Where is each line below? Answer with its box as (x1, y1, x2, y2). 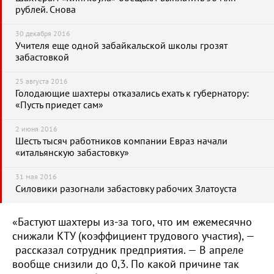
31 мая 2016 (15, 172, 57, 181)
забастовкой (15, 52, 69, 63)
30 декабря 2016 (15, 29, 70, 38)
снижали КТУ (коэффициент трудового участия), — (12, 230, 254, 243)
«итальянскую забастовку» (15, 147, 129, 158)
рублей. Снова (15, 4, 76, 15)
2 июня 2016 (15, 125, 57, 133)
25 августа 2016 (15, 77, 68, 86)
